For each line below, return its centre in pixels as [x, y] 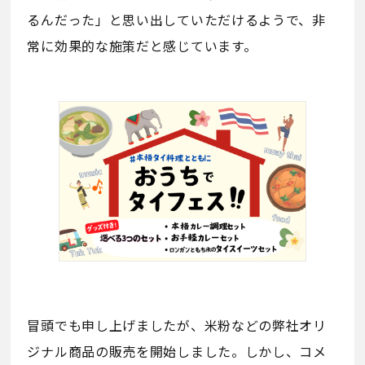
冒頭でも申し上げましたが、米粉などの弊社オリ [177, 325]
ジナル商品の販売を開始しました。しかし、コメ [177, 352]
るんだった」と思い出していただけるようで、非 [176, 20]
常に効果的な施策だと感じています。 [142, 46]
